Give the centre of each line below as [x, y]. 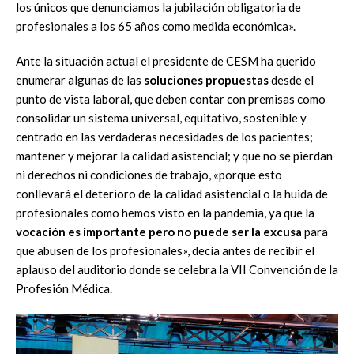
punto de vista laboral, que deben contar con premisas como [171, 98]
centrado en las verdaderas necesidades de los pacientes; [164, 136]
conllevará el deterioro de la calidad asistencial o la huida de [172, 193]
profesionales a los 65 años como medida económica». [156, 26]
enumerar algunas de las [80, 79]
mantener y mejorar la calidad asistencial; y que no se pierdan [174, 155]
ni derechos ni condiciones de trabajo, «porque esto [149, 174]
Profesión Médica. [64, 288]
